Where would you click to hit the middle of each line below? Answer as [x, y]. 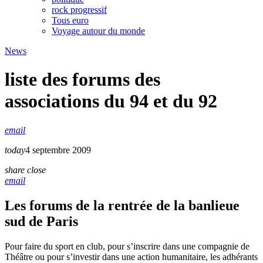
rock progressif [79, 9]
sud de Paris [41, 221]
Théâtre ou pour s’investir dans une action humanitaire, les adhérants [131, 257]
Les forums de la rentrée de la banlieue [122, 205]
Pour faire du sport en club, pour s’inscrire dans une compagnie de [127, 246]
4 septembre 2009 [58, 150]
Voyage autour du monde [98, 31]
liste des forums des [82, 80]
